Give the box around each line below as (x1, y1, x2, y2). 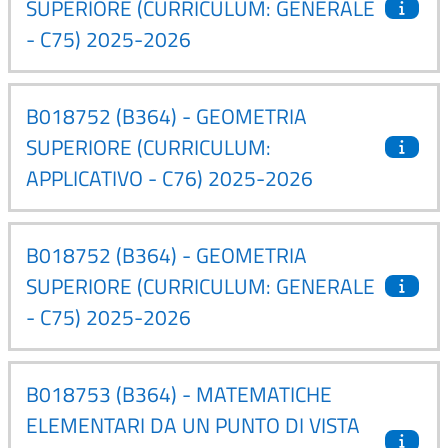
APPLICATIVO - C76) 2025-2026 (26, 161, 313, 194)
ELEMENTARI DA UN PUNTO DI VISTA (26, 408, 360, 441)
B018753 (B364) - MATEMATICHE (26, 377, 332, 410)
